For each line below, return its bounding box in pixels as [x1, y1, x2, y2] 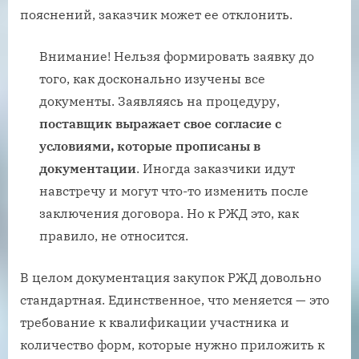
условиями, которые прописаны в [39, 138, 260, 155]
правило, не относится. [39, 228, 188, 244]
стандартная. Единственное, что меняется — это [20, 292, 329, 309]
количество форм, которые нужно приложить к [20, 337, 325, 353]
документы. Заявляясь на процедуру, [39, 93, 280, 110]
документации [39, 160, 136, 177]
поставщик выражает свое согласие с [39, 115, 281, 132]
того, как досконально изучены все [39, 71, 265, 87]
